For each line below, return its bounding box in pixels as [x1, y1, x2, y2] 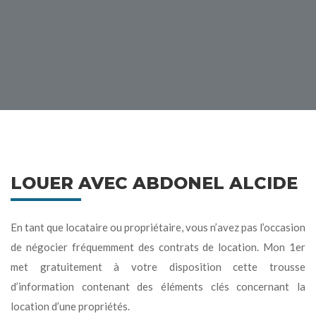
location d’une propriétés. [11, 299, 130, 312]
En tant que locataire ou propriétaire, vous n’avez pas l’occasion [11, 220, 305, 233]
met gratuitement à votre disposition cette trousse [11, 260, 305, 273]
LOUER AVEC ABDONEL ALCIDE [11, 172, 298, 193]
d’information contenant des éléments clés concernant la [11, 279, 305, 293]
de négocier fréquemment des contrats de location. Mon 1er [11, 240, 305, 253]
